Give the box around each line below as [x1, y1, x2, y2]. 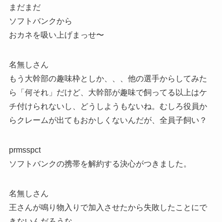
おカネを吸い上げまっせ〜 [8, 30, 104, 39]
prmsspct [8, 145, 41, 154]
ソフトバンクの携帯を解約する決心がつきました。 [8, 159, 191, 168]
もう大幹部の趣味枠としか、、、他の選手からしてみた [8, 74, 207, 83]
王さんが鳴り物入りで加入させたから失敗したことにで [8, 203, 207, 212]
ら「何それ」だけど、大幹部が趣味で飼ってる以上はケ [8, 88, 207, 97]
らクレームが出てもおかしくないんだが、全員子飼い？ [8, 115, 207, 124]
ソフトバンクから [8, 16, 72, 25]
